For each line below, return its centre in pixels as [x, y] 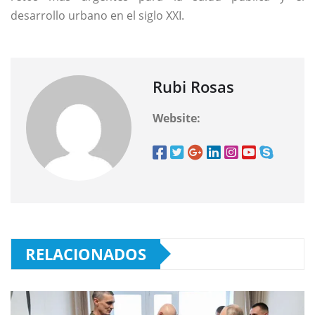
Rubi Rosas [193, 86]
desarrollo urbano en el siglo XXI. [97, 15]
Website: [176, 118]
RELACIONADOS [86, 253]
